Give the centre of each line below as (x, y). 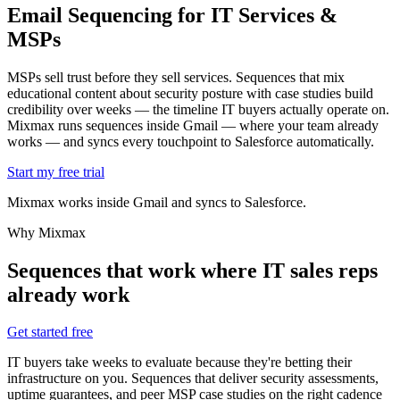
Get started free (50, 332)
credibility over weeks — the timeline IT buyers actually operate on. (198, 109)
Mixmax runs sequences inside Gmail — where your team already (193, 125)
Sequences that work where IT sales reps (192, 270)
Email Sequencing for (109, 15)
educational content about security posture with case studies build (190, 93)
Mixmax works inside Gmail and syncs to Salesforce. (157, 202)
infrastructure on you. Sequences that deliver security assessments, (193, 379)
